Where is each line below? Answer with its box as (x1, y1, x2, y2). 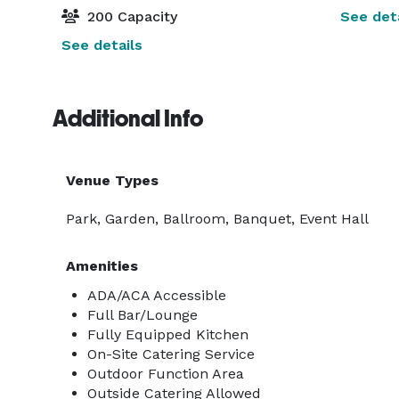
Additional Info (53, 105, 203, 132)
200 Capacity (83, 8, 177, 25)
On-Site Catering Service (87, 346, 255, 362)
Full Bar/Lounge (87, 306, 198, 323)
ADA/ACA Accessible (87, 287, 226, 304)
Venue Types (66, 172, 159, 189)
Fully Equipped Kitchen (87, 326, 248, 343)
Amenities (66, 257, 138, 274)
